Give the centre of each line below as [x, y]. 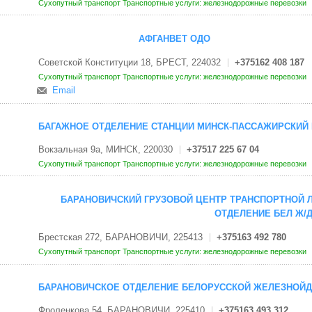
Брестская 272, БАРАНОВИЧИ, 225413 [120, 237]
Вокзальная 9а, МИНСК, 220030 [105, 150]
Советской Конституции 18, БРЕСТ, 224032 [129, 62]
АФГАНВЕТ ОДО [174, 39]
